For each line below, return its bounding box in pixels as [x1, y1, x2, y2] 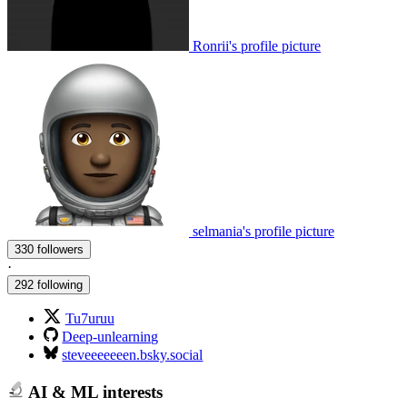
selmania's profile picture [193, 223, 334, 240]
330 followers [37, 243, 84, 257]
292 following [15, 278, 83, 293]
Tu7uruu [65, 311, 114, 327]
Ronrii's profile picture [193, 38, 321, 55]
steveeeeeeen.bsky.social [62, 347, 203, 363]
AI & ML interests [24, 382, 163, 402]
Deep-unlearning [62, 329, 159, 345]
